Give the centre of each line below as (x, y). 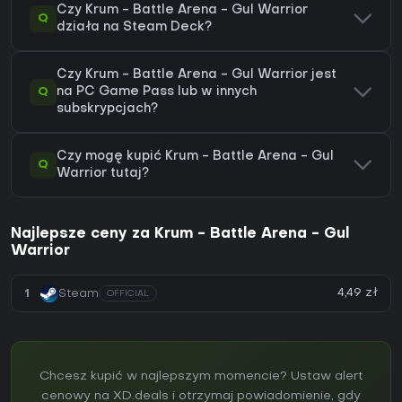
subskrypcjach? (107, 109)
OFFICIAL (128, 294)
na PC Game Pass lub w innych (157, 92)
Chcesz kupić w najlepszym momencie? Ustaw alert (201, 377)
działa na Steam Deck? (134, 28)
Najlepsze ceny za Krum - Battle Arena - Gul (180, 235)
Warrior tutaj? (103, 174)
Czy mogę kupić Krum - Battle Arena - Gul (195, 157)
